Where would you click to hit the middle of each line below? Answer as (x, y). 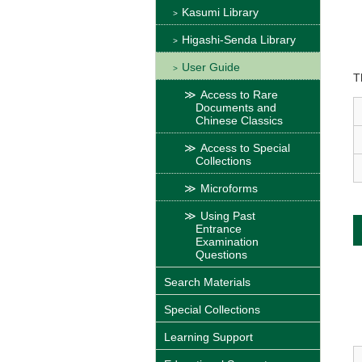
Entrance (219, 229)
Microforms (229, 189)
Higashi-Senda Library (239, 40)
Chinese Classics (239, 121)
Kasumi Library (220, 13)
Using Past (228, 216)
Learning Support (208, 337)
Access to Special (245, 148)
